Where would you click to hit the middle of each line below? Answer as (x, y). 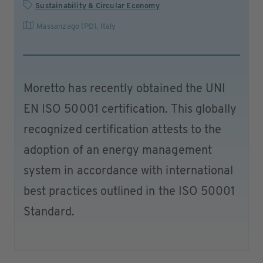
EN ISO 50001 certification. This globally (130, 110)
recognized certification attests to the (123, 130)
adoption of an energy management (118, 151)
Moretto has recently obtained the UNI (125, 89)
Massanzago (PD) (67, 27)
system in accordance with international (129, 171)
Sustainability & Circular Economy (97, 6)
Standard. (49, 213)
